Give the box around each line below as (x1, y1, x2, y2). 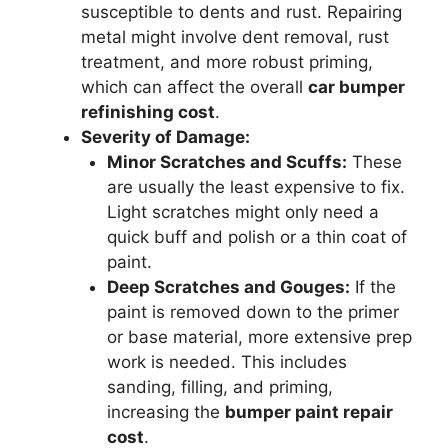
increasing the (106, 402, 225, 422)
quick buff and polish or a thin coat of (106, 227, 407, 247)
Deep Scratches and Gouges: (106, 277, 350, 297)
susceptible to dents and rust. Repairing (81, 2, 402, 22)
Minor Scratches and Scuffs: (106, 152, 347, 172)
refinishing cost (81, 102, 215, 122)
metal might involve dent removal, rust (81, 27, 389, 47)
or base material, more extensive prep (106, 327, 412, 347)
